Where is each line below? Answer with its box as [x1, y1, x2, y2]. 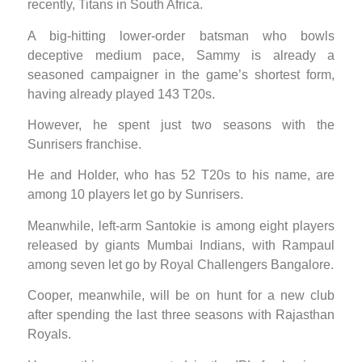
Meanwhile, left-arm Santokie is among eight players [27, 218, 335, 233]
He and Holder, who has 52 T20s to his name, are [27, 168, 335, 183]
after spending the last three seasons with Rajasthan [27, 308, 335, 322]
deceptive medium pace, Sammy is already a [27, 48, 335, 62]
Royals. [27, 327, 71, 342]
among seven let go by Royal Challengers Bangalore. [27, 257, 334, 271]
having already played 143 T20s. [27, 86, 215, 101]
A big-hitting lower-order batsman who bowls [27, 28, 335, 43]
